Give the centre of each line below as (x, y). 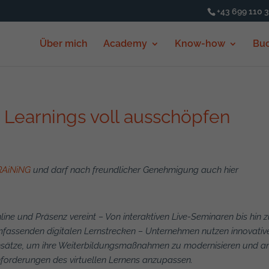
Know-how (200, 44)
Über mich (63, 44)
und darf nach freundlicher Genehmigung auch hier (135, 170)
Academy (125, 44)
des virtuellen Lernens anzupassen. (123, 260)
